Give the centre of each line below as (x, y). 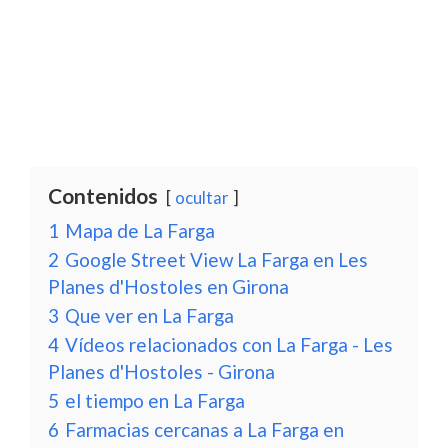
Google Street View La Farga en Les (216, 259)
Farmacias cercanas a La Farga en (204, 429)
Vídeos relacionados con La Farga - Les (229, 344)
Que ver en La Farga (149, 315)
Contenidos (103, 195)
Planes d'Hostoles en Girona (168, 286)
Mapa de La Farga (140, 230)
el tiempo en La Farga (155, 400)
